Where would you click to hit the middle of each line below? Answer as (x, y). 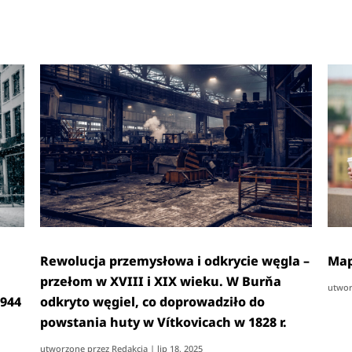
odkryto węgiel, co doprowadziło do (153, 301)
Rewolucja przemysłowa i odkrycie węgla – (175, 260)
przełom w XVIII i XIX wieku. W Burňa (161, 281)
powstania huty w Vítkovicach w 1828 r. (164, 322)
